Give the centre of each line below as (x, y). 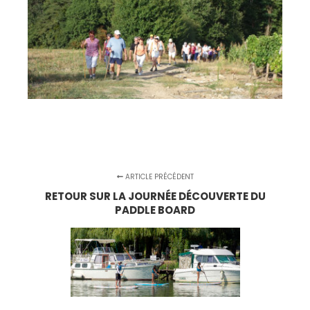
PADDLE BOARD (155, 210)
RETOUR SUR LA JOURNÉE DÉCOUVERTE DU (155, 196)
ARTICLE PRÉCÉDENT (158, 176)
